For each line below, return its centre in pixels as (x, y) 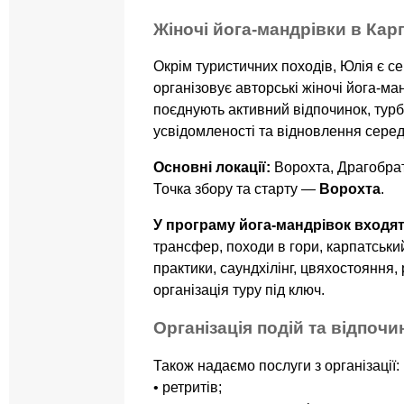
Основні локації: (212, 168)
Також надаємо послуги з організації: (276, 365)
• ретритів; (188, 387)
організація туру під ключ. (239, 290)
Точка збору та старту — (236, 189)
